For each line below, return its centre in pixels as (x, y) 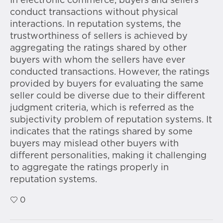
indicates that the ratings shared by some (101, 132)
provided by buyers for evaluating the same (107, 84)
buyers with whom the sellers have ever (98, 60)
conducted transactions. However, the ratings (110, 72)
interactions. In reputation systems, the (96, 25)
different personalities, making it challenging (108, 156)
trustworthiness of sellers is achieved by (99, 37)
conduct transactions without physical (94, 13)
